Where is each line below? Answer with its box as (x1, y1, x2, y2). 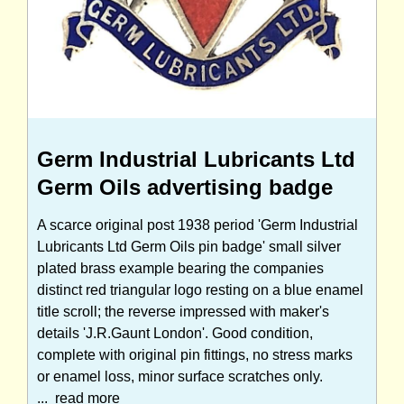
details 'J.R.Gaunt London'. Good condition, (37, 326, 313, 342)
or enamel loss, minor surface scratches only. (37, 369, 323, 385)
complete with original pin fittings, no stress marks (37, 347, 353, 363)
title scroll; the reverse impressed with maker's (37, 304, 329, 320)
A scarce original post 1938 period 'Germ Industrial (37, 217, 358, 234)
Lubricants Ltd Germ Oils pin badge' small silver (37, 239, 341, 255)
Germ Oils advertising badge (37, 175, 333, 200)
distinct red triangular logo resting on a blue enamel (37, 282, 363, 298)
